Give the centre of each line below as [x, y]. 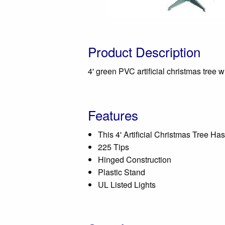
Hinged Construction [135, 159]
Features [113, 115]
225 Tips [114, 147]
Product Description [144, 51]
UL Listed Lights [127, 185]
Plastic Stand [122, 172]
